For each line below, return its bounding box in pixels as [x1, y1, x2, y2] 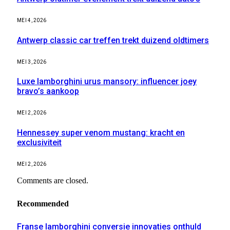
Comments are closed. [17, 176, 88, 185]
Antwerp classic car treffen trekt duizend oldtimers [17, 35, 209, 45]
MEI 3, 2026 [17, 59, 47, 65]
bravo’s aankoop [17, 86, 79, 97]
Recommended [17, 199, 69, 208]
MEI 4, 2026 [17, 17, 47, 24]
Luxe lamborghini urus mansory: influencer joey [17, 76, 197, 87]
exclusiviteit [17, 137, 62, 147]
